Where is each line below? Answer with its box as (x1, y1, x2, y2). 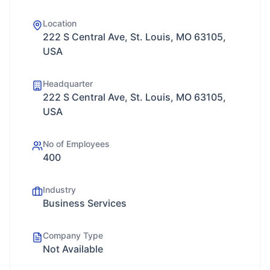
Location (43, 18, 77, 28)
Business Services (43, 197, 127, 209)
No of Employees (43, 139, 110, 149)
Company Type (43, 230, 103, 240)
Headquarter (43, 78, 93, 89)
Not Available (43, 243, 103, 255)
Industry (43, 184, 76, 195)
